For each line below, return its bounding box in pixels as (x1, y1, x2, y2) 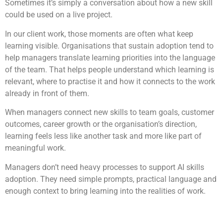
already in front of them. (5, 88, 89, 98)
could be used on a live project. (5, 10, 112, 20)
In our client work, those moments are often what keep (5, 29, 193, 39)
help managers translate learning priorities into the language (5, 53, 215, 62)
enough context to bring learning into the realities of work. (5, 186, 206, 196)
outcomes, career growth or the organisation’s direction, (5, 119, 197, 129)
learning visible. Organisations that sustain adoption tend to (5, 41, 214, 51)
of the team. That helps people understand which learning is (5, 64, 214, 74)
